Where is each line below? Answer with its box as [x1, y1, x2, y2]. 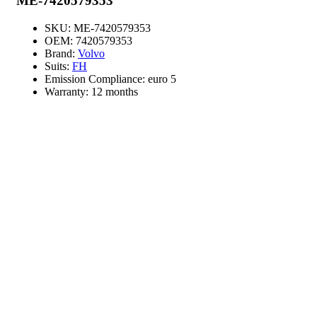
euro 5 [148, 72, 176, 85]
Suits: [45, 59, 72, 72]
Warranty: [45, 85, 91, 98]
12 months [91, 85, 138, 98]
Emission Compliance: [45, 72, 148, 85]
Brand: [45, 47, 78, 59]
